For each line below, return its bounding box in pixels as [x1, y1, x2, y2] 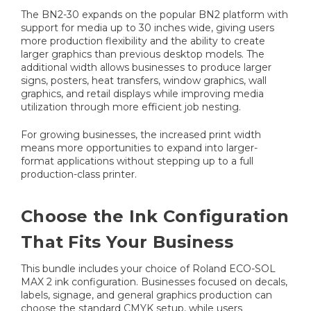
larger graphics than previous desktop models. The [21, 48, 264, 61]
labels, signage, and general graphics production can [21, 289, 272, 302]
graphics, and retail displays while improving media [21, 87, 264, 101]
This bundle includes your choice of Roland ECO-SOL [21, 262, 276, 276]
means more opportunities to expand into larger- [21, 142, 258, 155]
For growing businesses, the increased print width [21, 128, 261, 142]
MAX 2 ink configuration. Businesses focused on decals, [21, 276, 287, 289]
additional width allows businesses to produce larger [21, 61, 271, 74]
